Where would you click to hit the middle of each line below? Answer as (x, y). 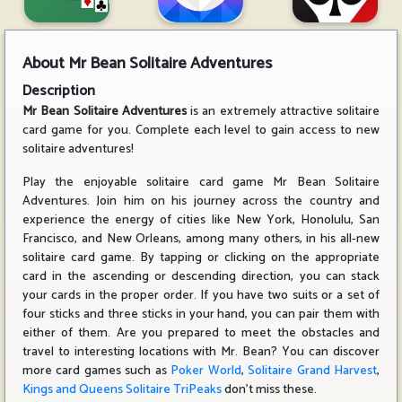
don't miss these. (269, 390)
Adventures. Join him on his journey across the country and (201, 201)
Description (59, 91)
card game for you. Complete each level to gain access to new (201, 131)
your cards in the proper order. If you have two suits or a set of (201, 296)
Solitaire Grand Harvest (313, 371)
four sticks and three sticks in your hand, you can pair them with (201, 315)
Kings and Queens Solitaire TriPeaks (122, 390)
